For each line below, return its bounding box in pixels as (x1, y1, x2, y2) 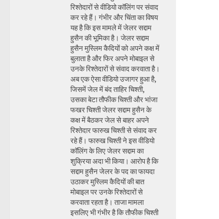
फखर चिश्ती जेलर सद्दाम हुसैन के (70, 105, 152, 114)
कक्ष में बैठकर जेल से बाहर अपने (70, 115, 149, 125)
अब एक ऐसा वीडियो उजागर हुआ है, (70, 74, 156, 84)
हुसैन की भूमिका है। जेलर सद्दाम (70, 33, 149, 43)
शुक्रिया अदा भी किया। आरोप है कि (70, 156, 158, 166)
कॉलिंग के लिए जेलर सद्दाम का (70, 146, 144, 155)
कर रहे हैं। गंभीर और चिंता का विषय (70, 13, 158, 22)
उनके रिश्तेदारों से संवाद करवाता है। (70, 64, 160, 73)
